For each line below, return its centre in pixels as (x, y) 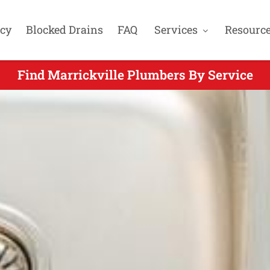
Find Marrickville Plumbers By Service (135, 75)
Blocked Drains (64, 30)
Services (176, 30)
